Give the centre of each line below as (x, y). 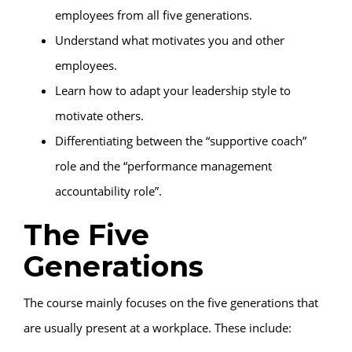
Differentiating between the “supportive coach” (181, 140)
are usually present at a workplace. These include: (158, 327)
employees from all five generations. (154, 15)
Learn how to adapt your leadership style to (173, 90)
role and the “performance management (163, 165)
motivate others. (99, 115)
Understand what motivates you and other (170, 40)
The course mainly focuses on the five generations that (171, 302)
